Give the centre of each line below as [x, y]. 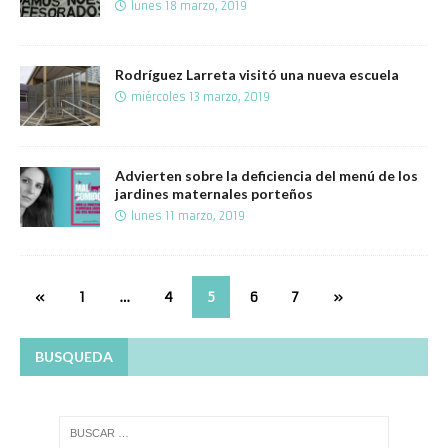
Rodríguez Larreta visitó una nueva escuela [257, 74]
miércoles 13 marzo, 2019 [200, 96]
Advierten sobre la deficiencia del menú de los [266, 175]
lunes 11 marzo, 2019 [188, 215]
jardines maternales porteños [214, 193]
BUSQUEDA [74, 356]
